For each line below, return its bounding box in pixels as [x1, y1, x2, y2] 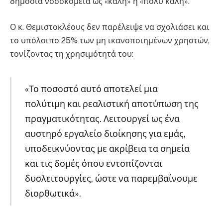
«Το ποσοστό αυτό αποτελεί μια [24, 83, 158, 94]
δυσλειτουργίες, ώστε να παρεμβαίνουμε [24, 173, 198, 184]
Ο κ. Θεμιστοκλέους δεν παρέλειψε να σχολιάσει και [10, 22, 210, 32]
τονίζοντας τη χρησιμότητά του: [10, 49, 133, 59]
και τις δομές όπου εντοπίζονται [24, 158, 162, 169]
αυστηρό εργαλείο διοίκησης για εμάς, [24, 128, 186, 139]
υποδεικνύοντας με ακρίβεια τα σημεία [24, 143, 190, 154]
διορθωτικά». [24, 188, 81, 199]
